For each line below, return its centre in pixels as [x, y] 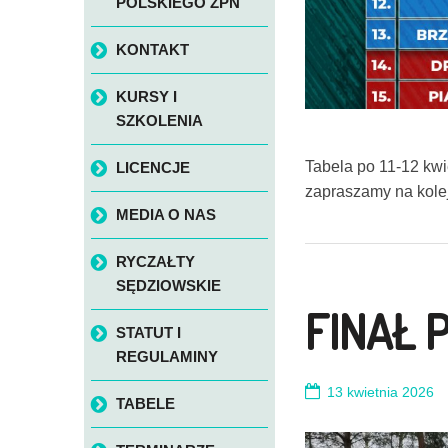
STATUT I [148, 333]
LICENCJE [152, 168]
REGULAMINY [166, 357]
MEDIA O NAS [165, 215]
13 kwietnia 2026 [381, 391]
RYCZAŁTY [155, 262]
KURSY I [146, 97]
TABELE [145, 404]
